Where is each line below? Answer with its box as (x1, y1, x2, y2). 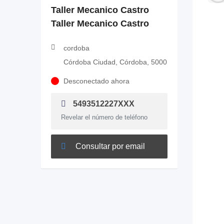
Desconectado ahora (63, 77, 129, 85)
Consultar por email (73, 142, 145, 150)
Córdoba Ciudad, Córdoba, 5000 (63, 58, 167, 66)
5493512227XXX (71, 99, 134, 108)
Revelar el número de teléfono (61, 113, 147, 121)
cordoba (63, 44, 89, 52)
